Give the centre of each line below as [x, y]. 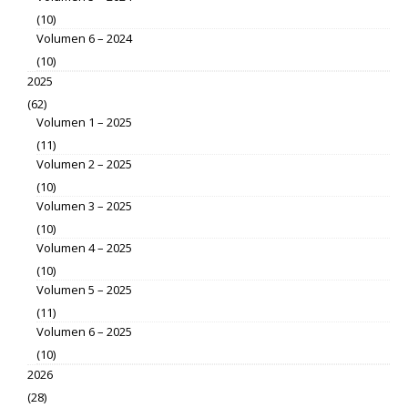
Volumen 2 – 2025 [84, 164]
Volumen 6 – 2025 [84, 332]
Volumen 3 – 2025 [84, 206]
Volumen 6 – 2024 [84, 39]
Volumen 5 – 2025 [84, 290]
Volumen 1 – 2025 [84, 122]
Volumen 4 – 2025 [84, 248]
